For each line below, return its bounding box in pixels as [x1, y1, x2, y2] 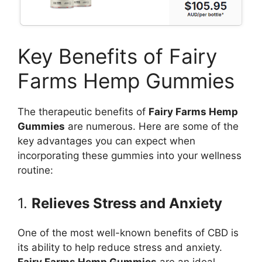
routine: [18, 164, 53, 177]
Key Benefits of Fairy [18, 44, 217, 69]
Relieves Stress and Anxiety [32, 194, 222, 212]
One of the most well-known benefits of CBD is [18, 226, 239, 239]
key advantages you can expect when [18, 135, 195, 147]
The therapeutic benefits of [18, 106, 149, 118]
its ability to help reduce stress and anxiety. [18, 241, 222, 253]
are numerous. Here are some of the [65, 120, 239, 133]
